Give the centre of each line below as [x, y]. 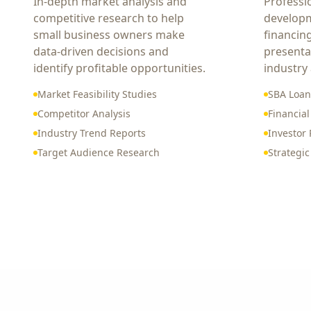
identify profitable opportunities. [119, 68]
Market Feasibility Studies [97, 94]
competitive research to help [109, 18]
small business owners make [109, 35]
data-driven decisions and [101, 51]
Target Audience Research [99, 152]
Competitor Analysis [84, 114]
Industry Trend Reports [92, 133]
